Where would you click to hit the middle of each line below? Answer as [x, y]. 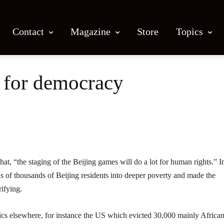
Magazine [90, 31]
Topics [189, 31]
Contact [28, 31]
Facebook [45, 119]
